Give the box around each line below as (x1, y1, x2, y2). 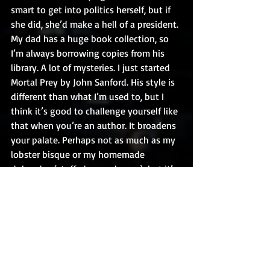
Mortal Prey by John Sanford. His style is (11, 76, 177, 88)
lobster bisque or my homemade (11, 148, 147, 160)
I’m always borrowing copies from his (11, 47, 167, 59)
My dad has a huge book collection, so (11, 33, 171, 45)
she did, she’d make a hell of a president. (11, 18, 181, 30)
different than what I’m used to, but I (11, 90, 166, 102)
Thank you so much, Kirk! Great (11, 206, 140, 218)
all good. (11, 177, 46, 189)
